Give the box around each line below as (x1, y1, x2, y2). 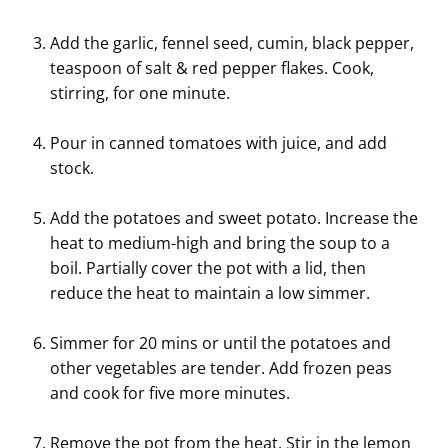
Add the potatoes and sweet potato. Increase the (50, 207, 418, 230)
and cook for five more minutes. (50, 382, 290, 405)
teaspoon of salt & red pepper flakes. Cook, (50, 57, 374, 80)
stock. (50, 157, 94, 180)
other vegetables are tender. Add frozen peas (50, 357, 392, 380)
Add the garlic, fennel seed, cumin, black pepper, (50, 32, 414, 55)
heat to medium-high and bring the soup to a (50, 232, 390, 255)
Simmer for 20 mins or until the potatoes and (50, 332, 391, 355)
